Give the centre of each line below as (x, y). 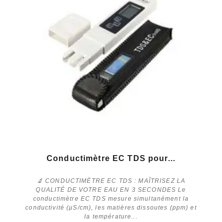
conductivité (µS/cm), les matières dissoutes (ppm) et (111, 207)
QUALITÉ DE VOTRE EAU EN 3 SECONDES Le (111, 190)
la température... (111, 216)
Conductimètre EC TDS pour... (111, 158)
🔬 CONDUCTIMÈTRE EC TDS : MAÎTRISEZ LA (111, 181)
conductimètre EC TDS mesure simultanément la (111, 198)
